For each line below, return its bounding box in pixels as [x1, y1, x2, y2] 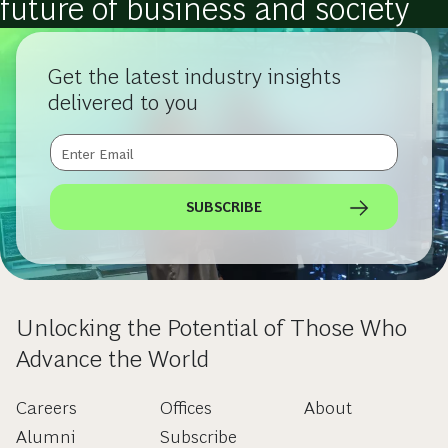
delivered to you [48, 89, 198, 115]
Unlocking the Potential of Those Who [16, 313, 407, 341]
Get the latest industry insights [48, 63, 341, 89]
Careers [16, 397, 77, 418]
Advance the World [16, 344, 209, 372]
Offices [159, 397, 212, 418]
